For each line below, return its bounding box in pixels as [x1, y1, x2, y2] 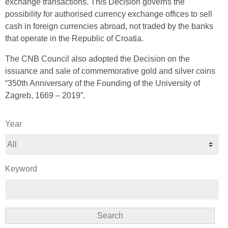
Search [97, 211, 123, 220]
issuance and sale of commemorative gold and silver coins [5, 67, 215, 75]
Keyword [5, 164, 37, 173]
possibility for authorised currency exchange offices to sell [5, 10, 212, 18]
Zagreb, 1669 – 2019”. [5, 91, 85, 100]
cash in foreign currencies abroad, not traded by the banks [5, 22, 213, 31]
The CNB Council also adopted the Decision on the [5, 54, 190, 63]
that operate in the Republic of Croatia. [5, 34, 144, 43]
